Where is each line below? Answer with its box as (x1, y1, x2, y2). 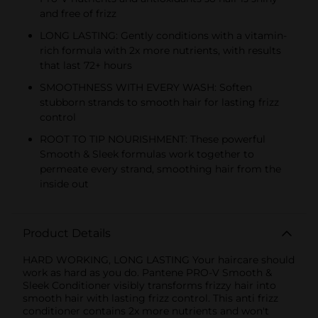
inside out (40, 177, 89, 190)
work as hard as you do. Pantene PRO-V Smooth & (23, 265, 272, 279)
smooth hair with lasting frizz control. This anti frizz (23, 291, 278, 305)
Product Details (23, 226, 111, 240)
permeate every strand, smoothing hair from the (40, 162, 281, 175)
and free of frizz (40, 6, 116, 20)
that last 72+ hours (40, 58, 132, 72)
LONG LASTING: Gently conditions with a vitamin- (40, 28, 287, 42)
